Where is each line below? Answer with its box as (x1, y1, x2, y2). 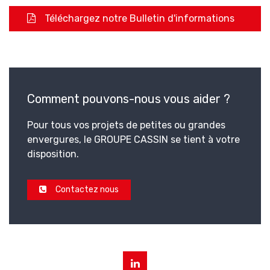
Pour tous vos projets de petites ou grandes (27, 119, 225, 131)
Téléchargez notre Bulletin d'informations (45, 13, 234, 24)
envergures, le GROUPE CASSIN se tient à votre (27, 134, 240, 145)
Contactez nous (55, 184, 119, 195)
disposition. (27, 148, 79, 160)
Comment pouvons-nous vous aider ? (27, 92, 230, 106)
